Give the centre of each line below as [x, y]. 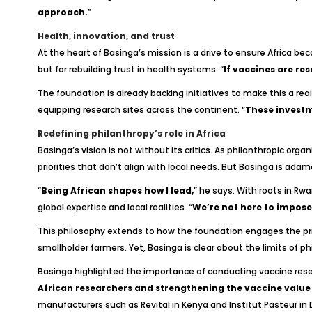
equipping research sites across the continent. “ [141, 110]
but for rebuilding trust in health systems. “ [130, 69]
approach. [62, 12]
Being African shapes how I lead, [117, 190]
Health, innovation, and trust [106, 36]
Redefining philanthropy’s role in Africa [131, 133]
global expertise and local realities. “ [115, 207]
